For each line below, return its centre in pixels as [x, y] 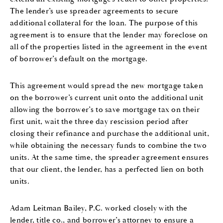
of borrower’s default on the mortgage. [79, 59]
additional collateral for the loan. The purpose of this [104, 23]
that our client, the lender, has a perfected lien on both [107, 169]
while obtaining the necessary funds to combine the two [109, 145]
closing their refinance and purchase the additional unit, [110, 133]
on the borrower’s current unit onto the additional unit [107, 98]
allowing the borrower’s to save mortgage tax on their [105, 110]
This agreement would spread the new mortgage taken [107, 86]
